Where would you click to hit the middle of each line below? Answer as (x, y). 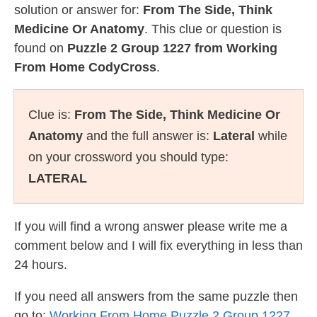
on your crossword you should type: (128, 157)
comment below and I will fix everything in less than (158, 246)
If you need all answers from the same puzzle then (156, 296)
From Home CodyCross (85, 67)
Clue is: (51, 115)
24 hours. (41, 265)
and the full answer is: (148, 136)
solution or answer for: (79, 10)
